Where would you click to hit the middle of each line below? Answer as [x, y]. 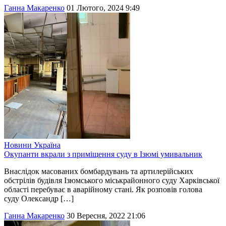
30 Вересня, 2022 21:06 [106, 216]
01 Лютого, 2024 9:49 [103, 8]
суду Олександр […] [39, 199]
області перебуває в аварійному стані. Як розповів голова [103, 190]
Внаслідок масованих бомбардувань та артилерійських [99, 172]
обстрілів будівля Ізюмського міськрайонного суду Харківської [112, 181]
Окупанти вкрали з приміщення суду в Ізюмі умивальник [103, 154]
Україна [47, 145]
